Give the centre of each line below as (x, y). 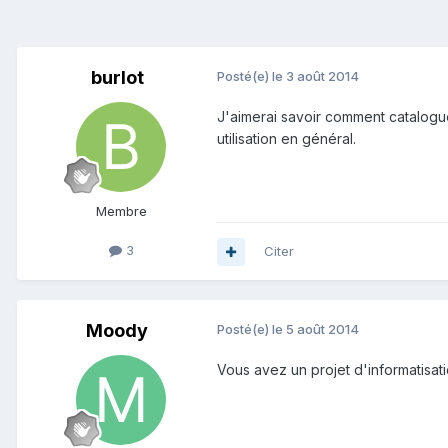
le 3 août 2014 (315, 76)
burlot (117, 78)
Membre (121, 211)
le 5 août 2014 (315, 329)
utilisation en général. (286, 139)
